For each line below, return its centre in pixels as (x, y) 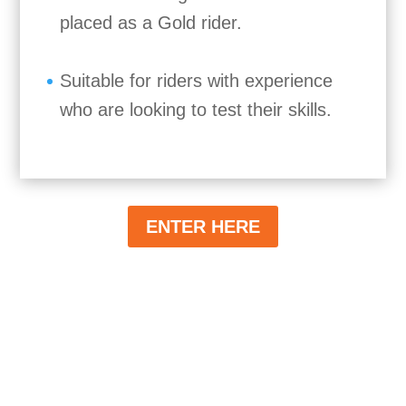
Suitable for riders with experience (197, 81)
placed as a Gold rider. (151, 23)
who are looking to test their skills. (196, 110)
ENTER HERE (203, 227)
